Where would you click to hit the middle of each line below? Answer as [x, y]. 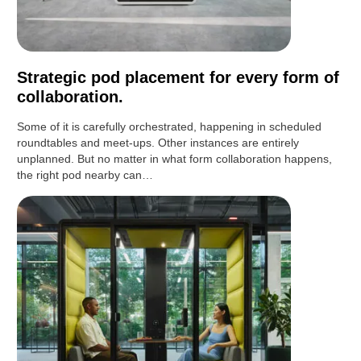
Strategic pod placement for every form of [178, 78]
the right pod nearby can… [85, 175]
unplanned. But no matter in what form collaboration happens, [175, 159]
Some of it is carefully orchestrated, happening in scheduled [170, 127]
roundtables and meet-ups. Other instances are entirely [158, 143]
